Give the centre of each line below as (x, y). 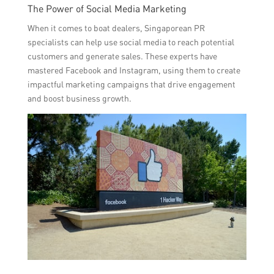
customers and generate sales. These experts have (122, 56)
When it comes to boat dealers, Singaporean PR (116, 28)
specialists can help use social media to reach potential (131, 42)
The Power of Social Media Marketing (107, 9)
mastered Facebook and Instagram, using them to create (134, 70)
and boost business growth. (79, 98)
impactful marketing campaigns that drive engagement (131, 84)
